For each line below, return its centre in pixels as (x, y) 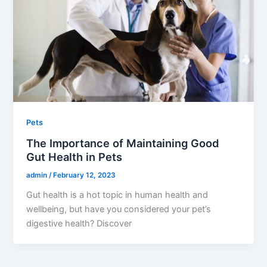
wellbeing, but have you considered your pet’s (119, 209)
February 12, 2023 (85, 175)
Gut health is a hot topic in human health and (117, 195)
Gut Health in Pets (74, 156)
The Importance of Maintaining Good (123, 143)
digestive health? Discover (79, 223)
